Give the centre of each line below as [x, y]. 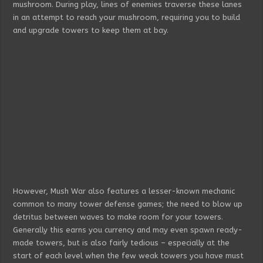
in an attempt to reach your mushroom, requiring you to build [127, 17]
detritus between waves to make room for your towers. [118, 217]
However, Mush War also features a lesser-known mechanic [124, 191]
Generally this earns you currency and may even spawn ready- [128, 230]
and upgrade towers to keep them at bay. [91, 30]
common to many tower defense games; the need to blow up [128, 204]
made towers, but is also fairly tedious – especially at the [122, 242]
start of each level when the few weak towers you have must [129, 255]
